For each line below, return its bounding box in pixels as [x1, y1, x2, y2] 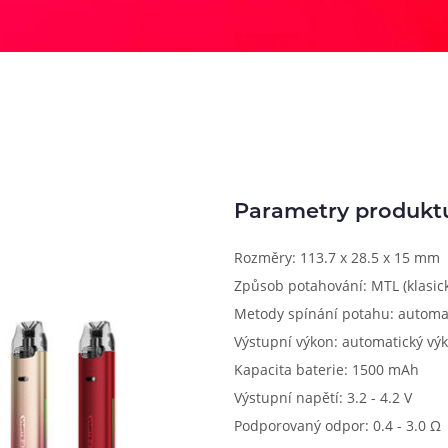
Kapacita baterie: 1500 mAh [234, 359, 419, 379]
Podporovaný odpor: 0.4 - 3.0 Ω [234, 415, 441, 435]
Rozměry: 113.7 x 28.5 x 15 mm [234, 247, 440, 267]
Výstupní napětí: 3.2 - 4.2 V [234, 387, 412, 407]
